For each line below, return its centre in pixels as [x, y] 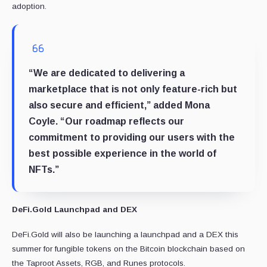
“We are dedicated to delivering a [107, 73]
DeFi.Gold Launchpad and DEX [74, 210]
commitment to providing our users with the [132, 138]
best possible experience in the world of [122, 154]
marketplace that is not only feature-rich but [133, 89]
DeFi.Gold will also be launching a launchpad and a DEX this [125, 235]
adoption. [29, 7]
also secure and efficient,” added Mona [119, 105]
